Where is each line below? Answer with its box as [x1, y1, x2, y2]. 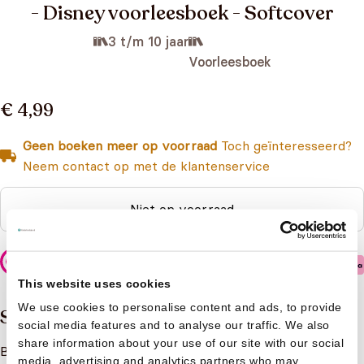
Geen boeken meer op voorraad [23, 137, 217, 154]
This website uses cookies [18, 276, 171, 290]
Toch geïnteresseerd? [217, 137, 352, 154]
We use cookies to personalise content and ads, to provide [18, 300, 342, 314]
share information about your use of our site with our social [18, 336, 344, 349]
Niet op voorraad [130, 201, 234, 217]
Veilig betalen [192, 258, 260, 271]
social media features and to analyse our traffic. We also [18, 318, 330, 331]
